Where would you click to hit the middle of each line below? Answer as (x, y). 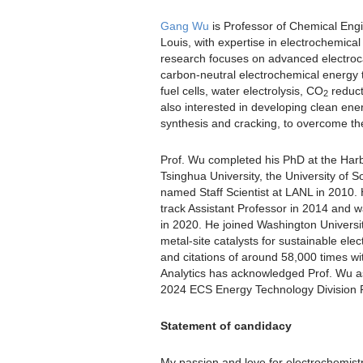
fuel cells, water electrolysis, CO (242, 90)
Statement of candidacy (226, 325)
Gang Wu (185, 26)
